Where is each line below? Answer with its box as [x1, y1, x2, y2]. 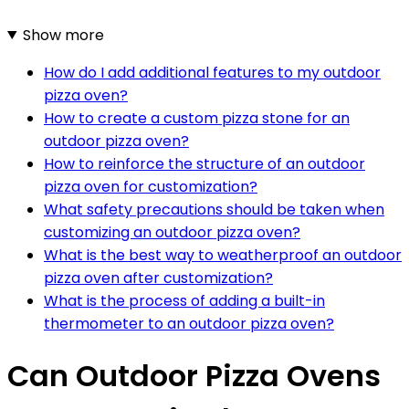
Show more [22, 24, 104, 46]
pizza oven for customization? [44, 175, 257, 197]
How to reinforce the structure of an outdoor [44, 152, 365, 174]
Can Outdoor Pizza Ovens [7, 355, 381, 397]
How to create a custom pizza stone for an [44, 107, 350, 129]
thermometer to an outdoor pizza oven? [44, 312, 334, 334]
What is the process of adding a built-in [44, 289, 325, 311]
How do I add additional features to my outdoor [44, 61, 381, 83]
